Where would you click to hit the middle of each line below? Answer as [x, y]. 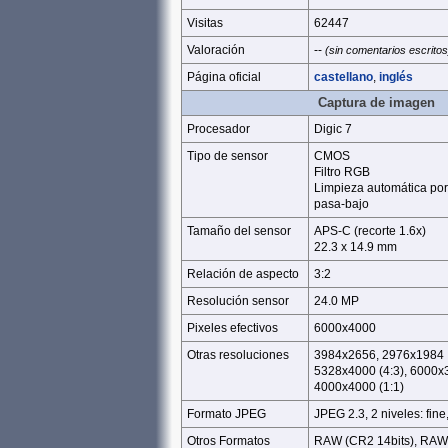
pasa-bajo [341, 204]
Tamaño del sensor [239, 231]
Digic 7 [333, 129]
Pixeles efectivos [232, 328]
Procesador [218, 129]
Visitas [205, 23]
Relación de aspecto [243, 274]
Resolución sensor [238, 301]
